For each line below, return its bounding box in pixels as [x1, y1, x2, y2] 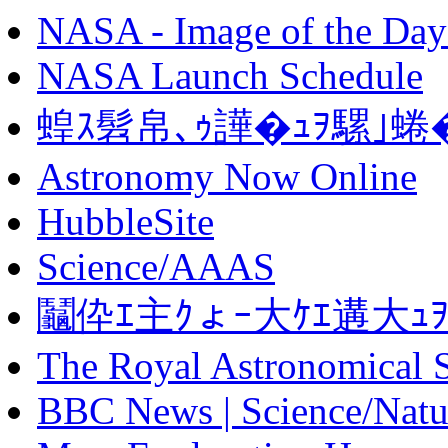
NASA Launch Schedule [37, 54, 423, 97]
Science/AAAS [37, 245, 275, 288]
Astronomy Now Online [37, 155, 417, 198]
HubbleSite [37, 200, 214, 243]
